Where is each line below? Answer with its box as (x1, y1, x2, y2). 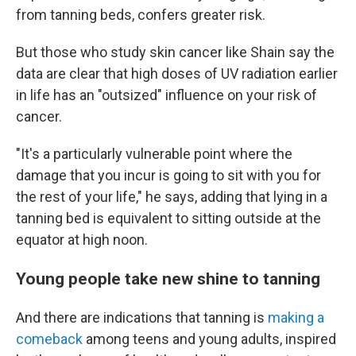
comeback (16, 331, 83, 347)
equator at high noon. (16, 231, 148, 248)
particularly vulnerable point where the (53, 145, 292, 162)
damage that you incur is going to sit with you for (16, 167, 321, 184)
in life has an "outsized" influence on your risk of (16, 87, 317, 103)
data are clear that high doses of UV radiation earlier (16, 65, 338, 82)
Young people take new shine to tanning (16, 269, 320, 288)
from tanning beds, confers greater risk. (16, 6, 265, 23)
